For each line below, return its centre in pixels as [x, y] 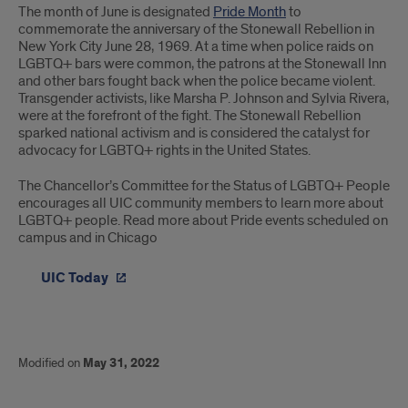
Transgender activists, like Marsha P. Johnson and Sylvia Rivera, [204, 99]
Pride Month [250, 12]
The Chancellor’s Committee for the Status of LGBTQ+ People [204, 186]
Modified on [51, 363]
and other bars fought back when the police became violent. [197, 82]
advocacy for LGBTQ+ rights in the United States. [164, 151]
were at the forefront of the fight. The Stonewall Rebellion [189, 116]
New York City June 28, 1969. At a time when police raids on [196, 47]
